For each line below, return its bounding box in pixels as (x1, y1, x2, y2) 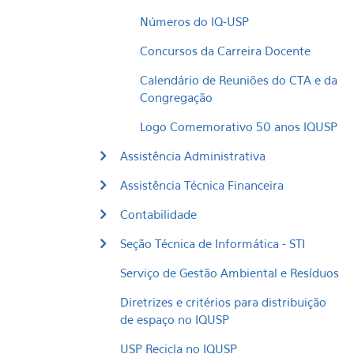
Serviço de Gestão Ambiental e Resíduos (120, 265, 339, 280)
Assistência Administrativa (120, 149, 265, 163)
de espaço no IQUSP (120, 312, 229, 326)
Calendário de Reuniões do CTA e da (140, 73, 337, 87)
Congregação (140, 90, 213, 104)
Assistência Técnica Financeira (120, 178, 284, 192)
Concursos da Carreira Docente (140, 43, 311, 58)
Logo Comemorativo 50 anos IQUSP (140, 119, 337, 134)
